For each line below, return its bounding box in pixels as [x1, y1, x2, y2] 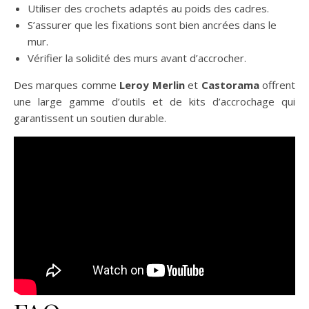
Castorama [201, 78, 259, 92]
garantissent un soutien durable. [14, 111, 166, 126]
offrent [259, 78, 296, 92]
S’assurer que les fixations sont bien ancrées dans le [28, 18, 277, 32]
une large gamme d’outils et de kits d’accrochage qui [14, 94, 295, 109]
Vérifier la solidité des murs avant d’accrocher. [28, 51, 246, 66]
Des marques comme [14, 78, 120, 92]
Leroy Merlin [119, 78, 185, 92]
